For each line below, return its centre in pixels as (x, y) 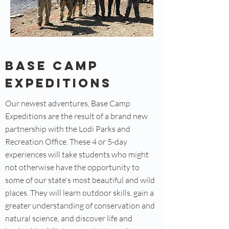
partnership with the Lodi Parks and (68, 129)
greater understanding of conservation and (80, 205)
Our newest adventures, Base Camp (68, 103)
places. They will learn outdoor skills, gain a (79, 193)
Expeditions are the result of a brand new (76, 116)
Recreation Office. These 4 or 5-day (66, 142)
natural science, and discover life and (69, 218)
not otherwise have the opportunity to (72, 167)
